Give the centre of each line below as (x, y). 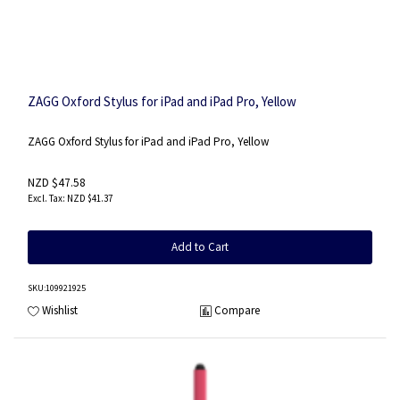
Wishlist (60, 310)
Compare (237, 310)
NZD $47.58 (57, 183)
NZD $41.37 (90, 199)
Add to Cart (200, 247)
